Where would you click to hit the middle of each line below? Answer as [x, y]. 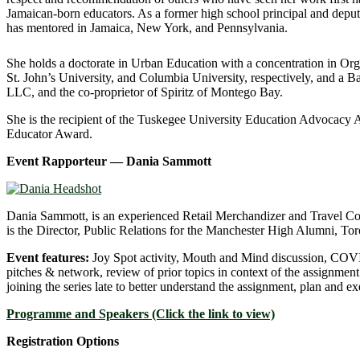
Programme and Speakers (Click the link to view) [141, 314]
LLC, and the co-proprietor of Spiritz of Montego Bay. [145, 92]
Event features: [48, 258]
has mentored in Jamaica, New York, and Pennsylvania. [147, 28]
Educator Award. [49, 134]
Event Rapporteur [57, 162]
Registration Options [63, 342]
